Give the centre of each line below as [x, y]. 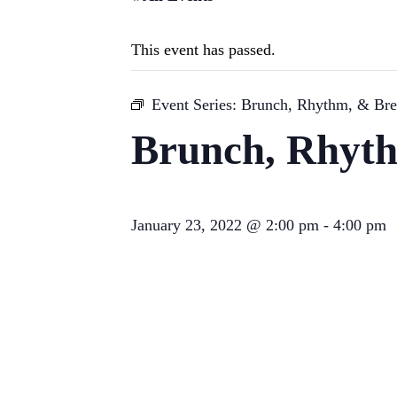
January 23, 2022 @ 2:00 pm [225, 226]
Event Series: [196, 105]
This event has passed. [203, 50]
